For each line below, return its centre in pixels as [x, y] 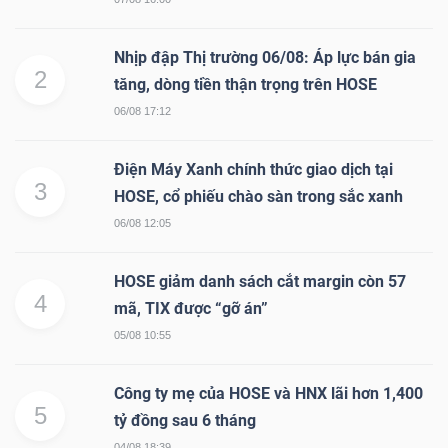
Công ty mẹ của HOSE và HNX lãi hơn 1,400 [268, 394]
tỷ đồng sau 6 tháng [185, 421]
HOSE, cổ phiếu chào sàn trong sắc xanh [258, 197]
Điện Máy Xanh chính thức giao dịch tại [253, 170]
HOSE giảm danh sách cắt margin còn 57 [260, 282]
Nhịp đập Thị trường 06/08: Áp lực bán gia [265, 58]
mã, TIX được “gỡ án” [191, 309]
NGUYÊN [69, 15]
